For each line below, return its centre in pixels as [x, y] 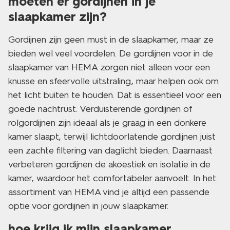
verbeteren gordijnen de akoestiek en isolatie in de [109, 164]
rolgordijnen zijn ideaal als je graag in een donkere [107, 123]
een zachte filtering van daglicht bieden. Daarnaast [110, 150]
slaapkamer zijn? [57, 17]
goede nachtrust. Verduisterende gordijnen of [100, 109]
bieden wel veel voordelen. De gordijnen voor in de [111, 53]
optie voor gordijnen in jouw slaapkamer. [88, 206]
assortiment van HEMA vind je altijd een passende [109, 192]
